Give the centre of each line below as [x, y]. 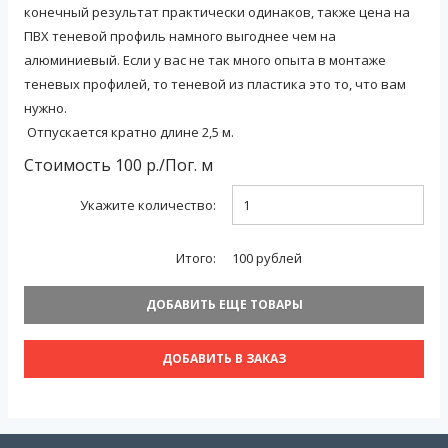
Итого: [196, 258]
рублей [277, 258]
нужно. [45, 108]
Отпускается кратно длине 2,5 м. [129, 132]
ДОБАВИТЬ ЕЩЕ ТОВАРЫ [224, 304]
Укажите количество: [148, 205]
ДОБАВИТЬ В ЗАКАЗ [224, 358]
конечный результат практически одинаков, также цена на [217, 12]
